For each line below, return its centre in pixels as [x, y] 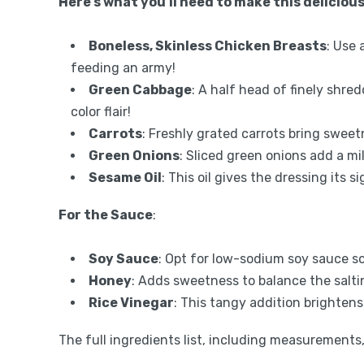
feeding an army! [123, 67]
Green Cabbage [140, 89]
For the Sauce [106, 214]
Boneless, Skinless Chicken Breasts [208, 45]
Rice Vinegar [131, 302]
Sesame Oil [125, 177]
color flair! [101, 111]
